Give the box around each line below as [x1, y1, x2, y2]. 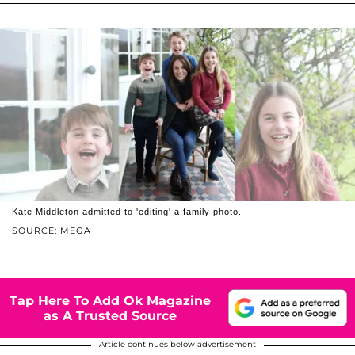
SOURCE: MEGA [12, 225, 91, 237]
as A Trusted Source [44, 307, 177, 323]
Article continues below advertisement [99, 339, 256, 350]
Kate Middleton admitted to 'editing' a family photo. [12, 207, 242, 217]
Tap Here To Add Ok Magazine [10, 292, 211, 308]
